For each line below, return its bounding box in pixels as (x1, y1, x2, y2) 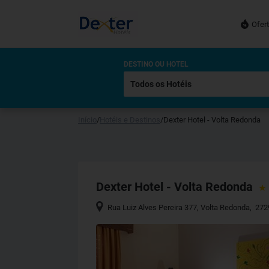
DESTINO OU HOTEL (124, 60, 189, 68)
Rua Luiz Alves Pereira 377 (107, 203, 198, 212)
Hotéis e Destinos (100, 115, 160, 124)
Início (78, 115, 97, 124)
